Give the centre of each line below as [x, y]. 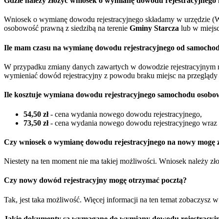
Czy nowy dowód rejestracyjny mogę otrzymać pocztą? [95, 180]
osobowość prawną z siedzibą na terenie [67, 28]
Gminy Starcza [154, 28]
